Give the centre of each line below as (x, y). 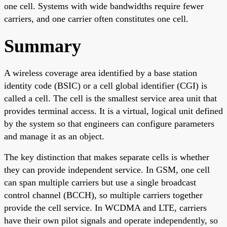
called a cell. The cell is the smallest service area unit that (110, 98)
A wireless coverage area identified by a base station (101, 73)
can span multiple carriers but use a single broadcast (100, 182)
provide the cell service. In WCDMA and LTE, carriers (105, 207)
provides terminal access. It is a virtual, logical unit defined (113, 111)
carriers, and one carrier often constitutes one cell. (96, 18)
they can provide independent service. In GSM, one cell (107, 169)
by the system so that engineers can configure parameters (109, 123)
